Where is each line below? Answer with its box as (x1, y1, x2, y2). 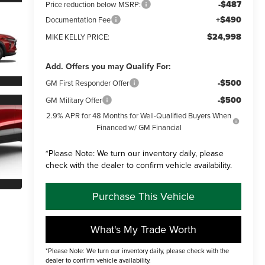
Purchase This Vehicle (92, 188, 195, 203)
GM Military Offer (45, 94, 102, 105)
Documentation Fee (45, 14, 111, 25)
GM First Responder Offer (45, 77, 129, 88)
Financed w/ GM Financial (96, 121, 182, 132)
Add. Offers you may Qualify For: (45, 60, 171, 72)
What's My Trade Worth (90, 221, 196, 237)
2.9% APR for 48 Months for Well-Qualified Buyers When (46, 109, 232, 121)
